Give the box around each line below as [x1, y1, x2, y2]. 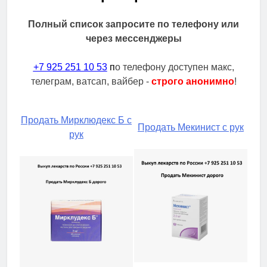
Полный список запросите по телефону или [28, 18, 239, 29]
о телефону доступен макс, [114, 61, 234, 72]
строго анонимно [151, 76, 234, 86]
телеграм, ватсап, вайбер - [30, 76, 151, 86]
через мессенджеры [85, 33, 182, 44]
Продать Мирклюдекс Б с [21, 114, 132, 125]
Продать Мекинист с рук [138, 122, 244, 132]
